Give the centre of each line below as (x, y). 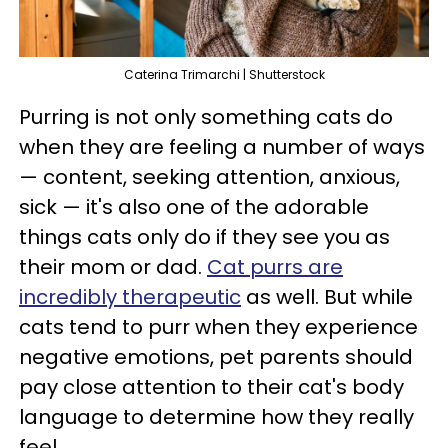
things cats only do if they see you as (204, 236)
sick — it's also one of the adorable (194, 206)
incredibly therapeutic (130, 296)
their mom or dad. (113, 266)
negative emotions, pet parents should (216, 356)
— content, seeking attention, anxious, (209, 176)
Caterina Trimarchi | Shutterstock (224, 74)
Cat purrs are (275, 266)
